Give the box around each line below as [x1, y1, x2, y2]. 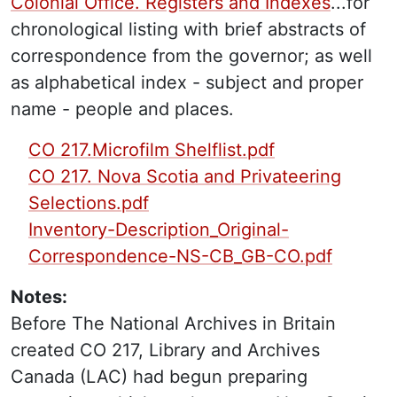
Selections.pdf [28, 192, 149, 214]
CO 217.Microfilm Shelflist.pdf [28, 139, 275, 160]
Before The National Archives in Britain [11, 313, 336, 334]
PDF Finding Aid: [10, 138, 152, 160]
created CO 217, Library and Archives [11, 339, 320, 361]
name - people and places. [11, 98, 234, 120]
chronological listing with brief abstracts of [11, 19, 366, 40]
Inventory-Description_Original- [28, 219, 289, 240]
